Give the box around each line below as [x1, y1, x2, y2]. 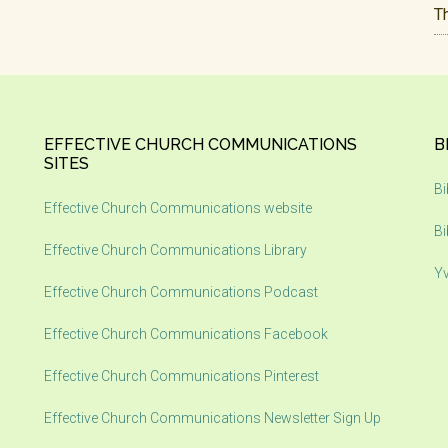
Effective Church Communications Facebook [44, 326, 328, 342]
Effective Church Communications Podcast [44, 284, 318, 300]
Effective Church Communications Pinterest [44, 368, 319, 384]
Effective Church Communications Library [44, 242, 310, 258]
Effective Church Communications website [44, 200, 312, 216]
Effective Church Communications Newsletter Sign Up [44, 410, 381, 426]
